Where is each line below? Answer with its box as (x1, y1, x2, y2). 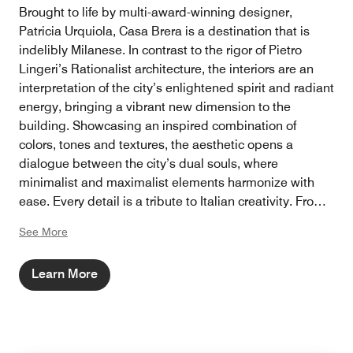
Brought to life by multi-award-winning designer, (19, 5, 292, 20)
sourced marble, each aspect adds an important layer (19, 251, 329, 266)
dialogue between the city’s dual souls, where (19, 156, 278, 172)
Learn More (32, 266, 98, 282)
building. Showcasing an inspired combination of (19, 118, 296, 134)
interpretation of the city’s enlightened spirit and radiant (19, 80, 334, 96)
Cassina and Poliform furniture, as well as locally (19, 232, 291, 247)
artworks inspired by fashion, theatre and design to (19, 213, 307, 229)
